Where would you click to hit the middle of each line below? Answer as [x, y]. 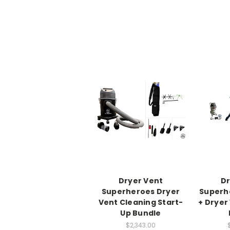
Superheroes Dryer [141, 191]
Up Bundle [141, 213]
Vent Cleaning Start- [141, 202]
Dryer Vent [141, 180]
